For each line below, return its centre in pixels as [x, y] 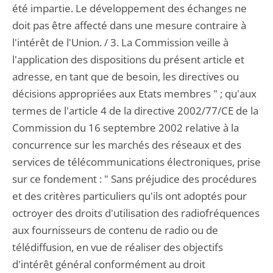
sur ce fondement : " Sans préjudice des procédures [134, 179]
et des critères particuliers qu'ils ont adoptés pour [129, 196]
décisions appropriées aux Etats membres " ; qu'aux [134, 94]
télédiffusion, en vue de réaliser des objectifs [118, 247]
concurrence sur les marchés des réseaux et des [127, 145]
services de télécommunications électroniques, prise [136, 162]
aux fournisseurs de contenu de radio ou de [115, 230]
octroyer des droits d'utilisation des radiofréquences [136, 213]
